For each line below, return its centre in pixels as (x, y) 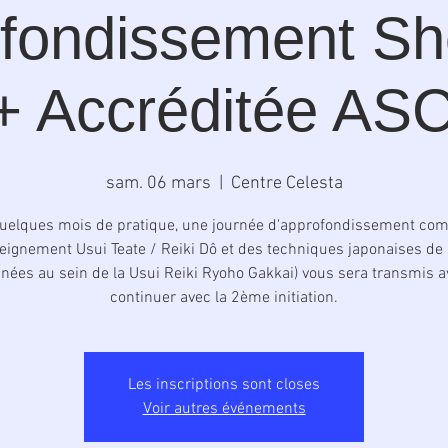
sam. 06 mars (158, 183)
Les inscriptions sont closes (224, 385)
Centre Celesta (286, 183)
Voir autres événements (224, 409)
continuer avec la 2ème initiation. (224, 298)
